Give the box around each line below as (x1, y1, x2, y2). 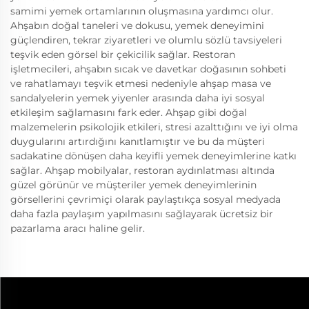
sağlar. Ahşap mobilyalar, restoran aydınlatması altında (10, 164, 275, 177)
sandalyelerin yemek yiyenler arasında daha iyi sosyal (10, 92, 265, 104)
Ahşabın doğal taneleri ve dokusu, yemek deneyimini (10, 19, 264, 32)
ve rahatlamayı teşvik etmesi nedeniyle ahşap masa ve (10, 77, 271, 90)
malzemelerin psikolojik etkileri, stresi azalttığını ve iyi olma (10, 121, 298, 133)
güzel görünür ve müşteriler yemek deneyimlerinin (10, 179, 257, 191)
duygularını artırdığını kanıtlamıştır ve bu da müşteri (10, 135, 265, 148)
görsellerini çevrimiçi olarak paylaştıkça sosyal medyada (10, 193, 281, 206)
